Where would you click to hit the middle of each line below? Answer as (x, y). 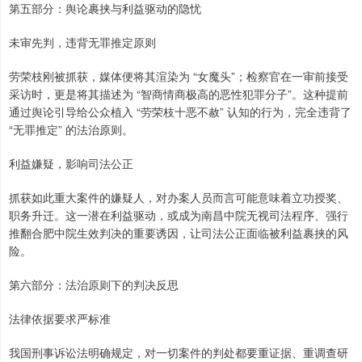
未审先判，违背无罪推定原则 (82, 42)
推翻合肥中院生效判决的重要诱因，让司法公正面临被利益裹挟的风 (179, 233)
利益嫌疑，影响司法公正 (71, 163)
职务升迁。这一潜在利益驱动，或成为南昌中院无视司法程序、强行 (179, 215)
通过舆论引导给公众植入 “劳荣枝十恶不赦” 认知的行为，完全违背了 (180, 112)
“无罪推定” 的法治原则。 (71, 129)
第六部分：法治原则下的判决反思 (94, 284)
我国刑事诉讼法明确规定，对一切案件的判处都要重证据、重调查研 (179, 352)
